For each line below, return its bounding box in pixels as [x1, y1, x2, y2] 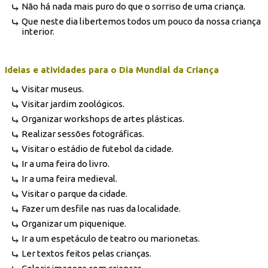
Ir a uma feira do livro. [21, 159, 109, 169]
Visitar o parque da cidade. [21, 188, 127, 199]
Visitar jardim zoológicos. [21, 99, 124, 109]
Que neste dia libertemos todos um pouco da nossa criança [21, 16, 261, 27]
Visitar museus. [21, 84, 84, 95]
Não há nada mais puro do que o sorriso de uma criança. [21, 1, 245, 12]
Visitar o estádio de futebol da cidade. [21, 144, 173, 154]
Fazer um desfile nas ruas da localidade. [21, 203, 181, 214]
